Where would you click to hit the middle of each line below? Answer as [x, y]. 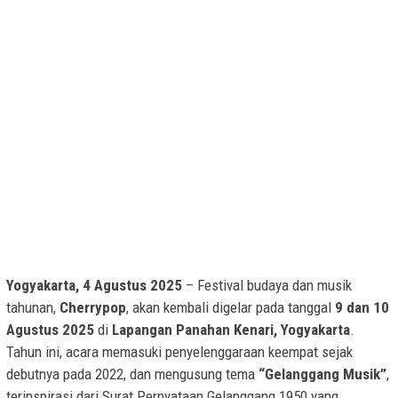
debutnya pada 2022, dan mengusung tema [132, 374]
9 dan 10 [362, 308]
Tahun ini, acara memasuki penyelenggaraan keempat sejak [179, 352]
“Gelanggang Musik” [322, 374]
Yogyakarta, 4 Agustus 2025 [94, 286]
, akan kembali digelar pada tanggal [231, 308]
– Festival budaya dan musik [267, 286]
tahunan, [33, 308]
